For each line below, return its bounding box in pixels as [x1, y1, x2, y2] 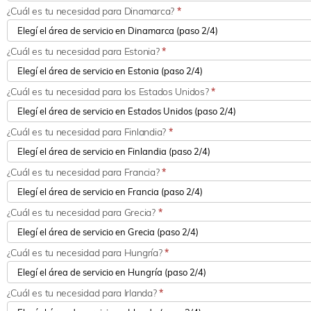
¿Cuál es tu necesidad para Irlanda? [7, 287, 160, 300]
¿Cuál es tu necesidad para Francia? [7, 166, 162, 179]
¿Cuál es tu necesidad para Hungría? [7, 246, 165, 260]
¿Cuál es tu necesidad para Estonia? [7, 45, 162, 58]
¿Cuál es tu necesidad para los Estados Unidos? [7, 85, 212, 99]
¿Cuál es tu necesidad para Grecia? [7, 206, 158, 219]
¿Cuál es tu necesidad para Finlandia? [7, 126, 169, 139]
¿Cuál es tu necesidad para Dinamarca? [7, 5, 177, 18]
